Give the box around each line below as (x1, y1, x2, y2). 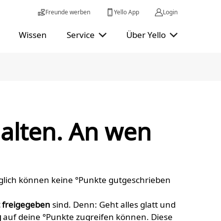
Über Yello (126, 29, 166, 40)
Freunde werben (45, 8, 90, 16)
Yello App (114, 8, 139, 16)
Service (67, 29, 95, 40)
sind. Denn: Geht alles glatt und (50, 199, 176, 210)
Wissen (19, 29, 47, 40)
